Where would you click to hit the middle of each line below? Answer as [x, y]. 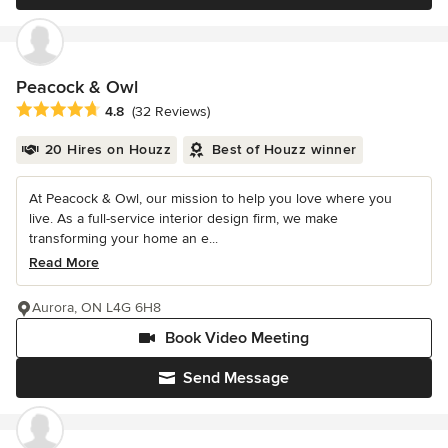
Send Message [236, 377]
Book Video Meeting [237, 337]
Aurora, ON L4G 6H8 [96, 307]
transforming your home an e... [123, 238]
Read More [64, 262]
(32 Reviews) [171, 111]
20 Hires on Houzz [107, 149]
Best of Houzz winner [284, 149]
